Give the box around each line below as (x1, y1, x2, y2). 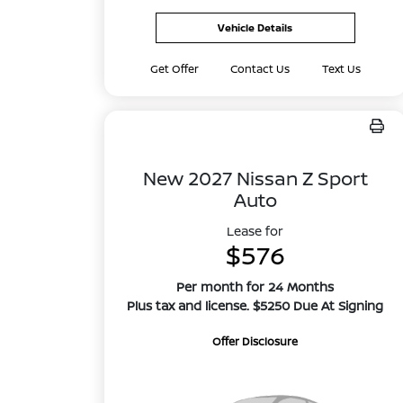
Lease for (227, 222, 284, 239)
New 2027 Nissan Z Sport (142, 166, 368, 191)
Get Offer (149, 61, 199, 76)
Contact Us (230, 61, 291, 76)
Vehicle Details (218, 21, 293, 34)
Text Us (321, 61, 361, 76)
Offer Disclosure (212, 334, 299, 349)
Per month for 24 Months (176, 278, 335, 295)
